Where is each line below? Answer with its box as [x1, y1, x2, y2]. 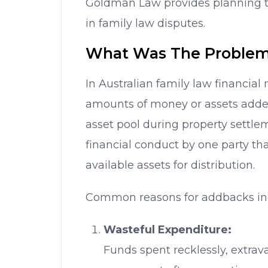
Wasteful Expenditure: [103, 223, 232, 236]
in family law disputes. [86, 17, 205, 30]
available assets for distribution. [86, 159, 255, 172]
